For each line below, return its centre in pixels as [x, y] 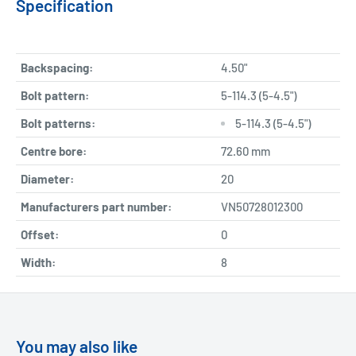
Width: [38, 262]
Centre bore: [54, 151]
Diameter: [47, 178]
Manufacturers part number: [96, 206]
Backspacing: [57, 67]
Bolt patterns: [58, 123]
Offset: [40, 234]
